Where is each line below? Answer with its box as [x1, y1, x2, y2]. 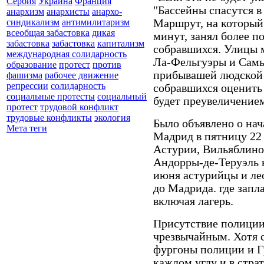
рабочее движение [45, 70, 118, 81]
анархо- [92, 6, 122, 17]
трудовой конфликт [40, 102, 118, 113]
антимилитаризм [62, 17, 130, 28]
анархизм [6, 6, 44, 17]
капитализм [97, 38, 144, 49]
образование [6, 60, 57, 70]
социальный [97, 91, 147, 102]
